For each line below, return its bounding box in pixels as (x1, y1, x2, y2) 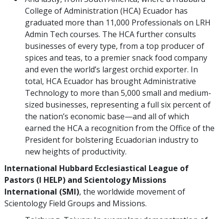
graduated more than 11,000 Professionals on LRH (25, 17, 211, 28)
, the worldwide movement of (79, 186, 185, 197)
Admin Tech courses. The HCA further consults (25, 28, 196, 40)
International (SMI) (4, 186, 79, 197)
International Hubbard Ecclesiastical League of (4, 162, 189, 174)
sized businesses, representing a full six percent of (25, 99, 211, 110)
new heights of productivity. (25, 146, 127, 157)
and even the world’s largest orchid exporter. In (25, 64, 198, 75)
